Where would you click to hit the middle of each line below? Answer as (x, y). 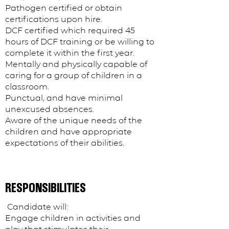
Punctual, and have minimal (64, 98)
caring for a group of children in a (74, 75)
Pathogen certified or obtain (64, 8)
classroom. (28, 87)
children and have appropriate (68, 132)
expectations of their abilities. (66, 143)
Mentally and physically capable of (76, 64)
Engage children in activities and (73, 218)
